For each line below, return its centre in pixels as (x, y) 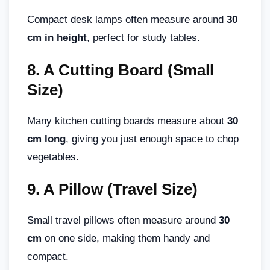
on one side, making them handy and (126, 239)
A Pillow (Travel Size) (121, 190)
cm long (46, 139)
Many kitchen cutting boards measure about (127, 121)
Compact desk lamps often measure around (127, 20)
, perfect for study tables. (143, 38)
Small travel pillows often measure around (123, 221)
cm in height (57, 38)
